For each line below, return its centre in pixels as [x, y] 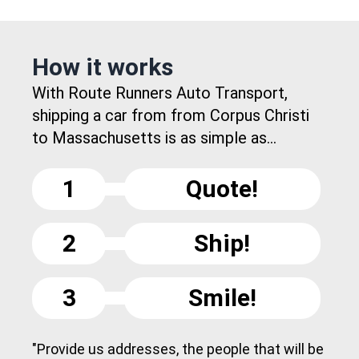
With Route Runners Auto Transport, [160, 93]
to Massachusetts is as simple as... [154, 138]
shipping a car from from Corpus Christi [171, 116]
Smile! [222, 298]
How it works [103, 67]
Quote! [222, 189]
